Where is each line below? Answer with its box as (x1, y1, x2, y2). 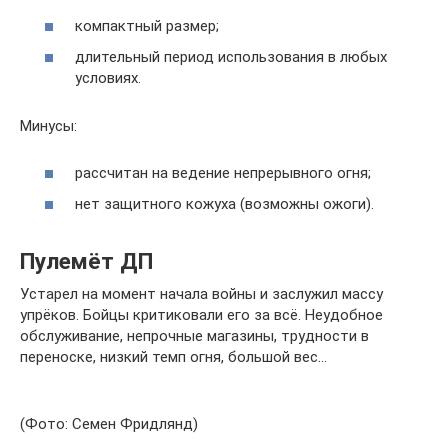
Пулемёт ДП (20, 247, 153, 274)
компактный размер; (75, 16, 219, 35)
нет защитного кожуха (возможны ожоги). (75, 195, 374, 213)
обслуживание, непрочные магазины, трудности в (20, 327, 369, 345)
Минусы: (20, 117, 77, 135)
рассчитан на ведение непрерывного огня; (75, 163, 371, 182)
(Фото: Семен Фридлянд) (20, 415, 198, 433)
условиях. (75, 69, 141, 87)
